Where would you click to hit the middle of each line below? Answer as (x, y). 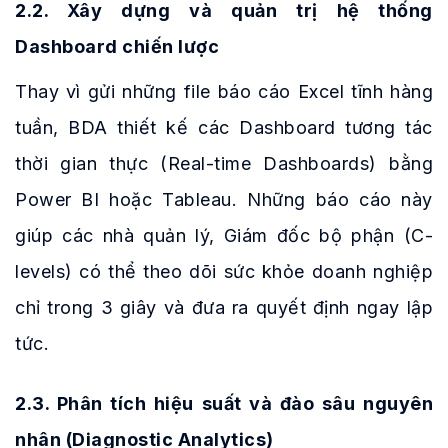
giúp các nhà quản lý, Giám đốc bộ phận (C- (224, 236)
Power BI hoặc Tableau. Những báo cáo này (224, 200)
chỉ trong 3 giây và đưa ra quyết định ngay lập (224, 308)
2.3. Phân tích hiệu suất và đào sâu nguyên (224, 403)
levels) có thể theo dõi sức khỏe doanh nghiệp (224, 272)
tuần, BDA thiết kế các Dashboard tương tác (224, 128)
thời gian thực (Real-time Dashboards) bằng (224, 164)
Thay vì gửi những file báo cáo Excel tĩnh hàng (224, 92)
